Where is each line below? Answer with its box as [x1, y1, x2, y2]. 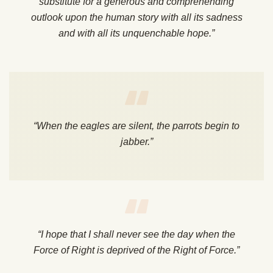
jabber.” [120, 136, 153, 147]
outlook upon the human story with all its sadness [30, 12, 243, 23]
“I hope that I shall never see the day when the [38, 229, 235, 240]
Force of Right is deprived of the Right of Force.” [34, 245, 239, 256]
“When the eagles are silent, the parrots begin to [34, 121, 239, 132]
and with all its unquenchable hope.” [58, 28, 214, 39]
